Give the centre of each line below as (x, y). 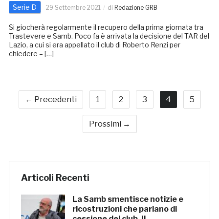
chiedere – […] (31, 54)
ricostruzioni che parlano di (124, 209)
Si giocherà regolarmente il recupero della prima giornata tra (106, 27)
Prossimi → (109, 124)
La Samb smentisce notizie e (128, 199)
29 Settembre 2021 (73, 8)
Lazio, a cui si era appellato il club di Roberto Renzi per (94, 45)
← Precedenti (51, 100)
